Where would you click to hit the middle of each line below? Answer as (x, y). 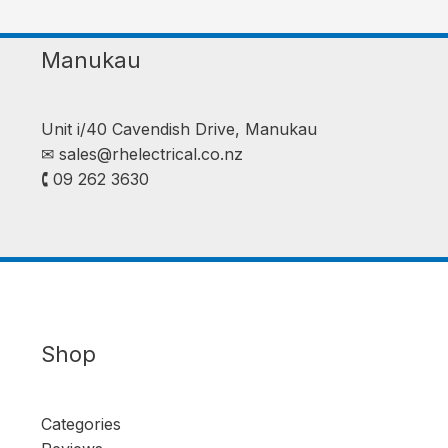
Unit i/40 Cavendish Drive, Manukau (178, 129)
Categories (80, 423)
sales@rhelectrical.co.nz (150, 154)
